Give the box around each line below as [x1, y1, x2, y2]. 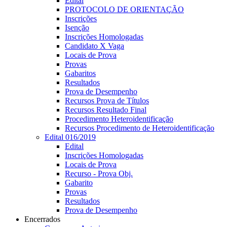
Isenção [65, 23, 89, 32]
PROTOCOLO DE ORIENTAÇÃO [65, 5, 184, 14]
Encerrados [24, 215, 60, 224]
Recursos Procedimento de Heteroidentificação [65, 124, 214, 133]
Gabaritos [65, 69, 96, 78]
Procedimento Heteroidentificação [65, 115, 173, 124]
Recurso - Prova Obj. [65, 169, 133, 178]
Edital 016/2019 [45, 133, 96, 142]
